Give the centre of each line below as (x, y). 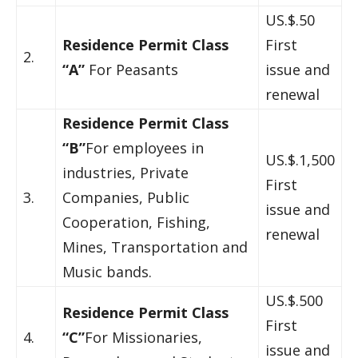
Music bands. (107, 272)
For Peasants (133, 70)
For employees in (145, 148)
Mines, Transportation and (155, 247)
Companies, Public (126, 197)
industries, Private (125, 173)
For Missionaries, (143, 337)
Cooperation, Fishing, (136, 222)
